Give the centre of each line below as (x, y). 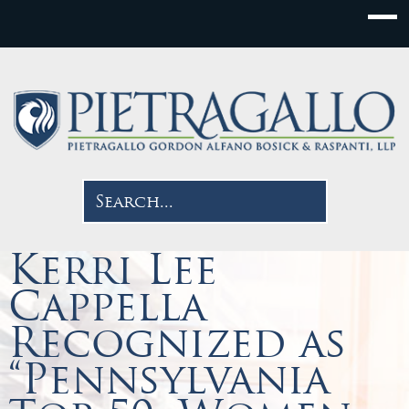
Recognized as (177, 342)
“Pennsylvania (168, 378)
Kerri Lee (112, 269)
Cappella (107, 305)
